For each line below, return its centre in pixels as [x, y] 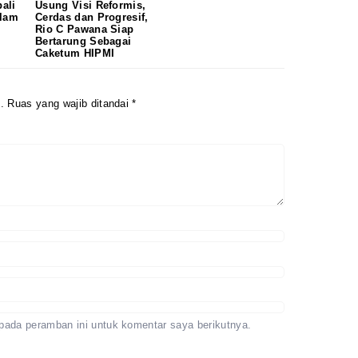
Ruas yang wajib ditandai [70, 103]
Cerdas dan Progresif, [92, 18]
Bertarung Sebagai [84, 42]
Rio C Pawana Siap [85, 30]
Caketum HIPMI [75, 54]
